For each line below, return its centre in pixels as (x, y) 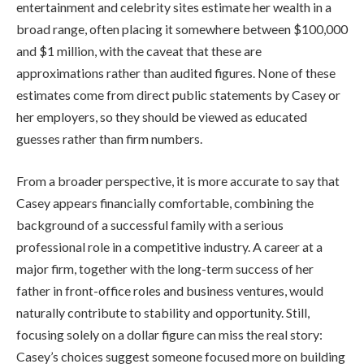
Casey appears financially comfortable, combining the (165, 202)
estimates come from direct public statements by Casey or (178, 95)
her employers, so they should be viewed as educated (162, 117)
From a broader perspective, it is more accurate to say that (178, 180)
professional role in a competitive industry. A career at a (169, 246)
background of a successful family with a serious (150, 224)
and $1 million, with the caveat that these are (139, 51)
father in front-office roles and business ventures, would (170, 290)
